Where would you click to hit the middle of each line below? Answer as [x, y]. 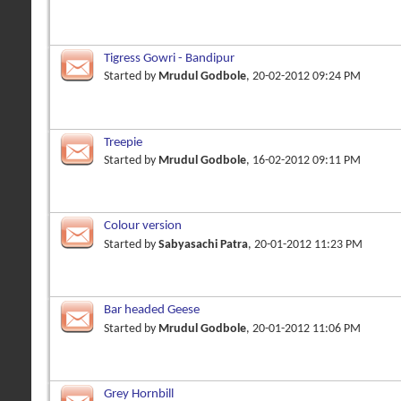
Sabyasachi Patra [203, 244]
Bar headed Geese [152, 311]
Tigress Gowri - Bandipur [169, 58]
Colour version [143, 226]
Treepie [123, 142]
